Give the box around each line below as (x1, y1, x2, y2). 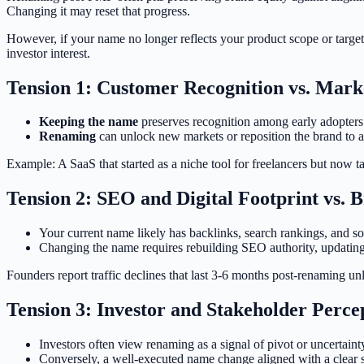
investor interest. (6, 45, 90, 60)
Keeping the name (39, 115, 138, 129)
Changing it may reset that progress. (6, 3, 190, 18)
